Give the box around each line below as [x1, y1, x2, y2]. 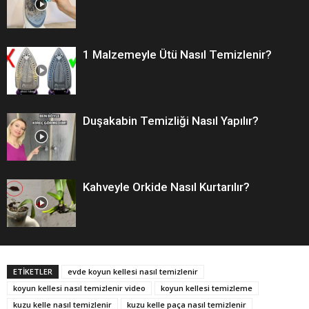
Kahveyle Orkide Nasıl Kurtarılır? [83, 179, 250, 194]
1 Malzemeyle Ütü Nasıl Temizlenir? [83, 47, 272, 61]
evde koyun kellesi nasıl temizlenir [68, 266, 198, 277]
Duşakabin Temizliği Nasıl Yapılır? [83, 113, 259, 128]
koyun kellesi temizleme [161, 282, 252, 293]
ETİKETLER [13, 266, 52, 277]
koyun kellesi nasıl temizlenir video [13, 282, 146, 293]
